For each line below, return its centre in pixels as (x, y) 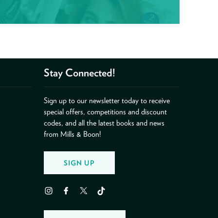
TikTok (102, 196)
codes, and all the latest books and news (104, 123)
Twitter (86, 196)
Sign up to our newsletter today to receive (107, 101)
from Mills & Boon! (73, 134)
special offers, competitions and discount (106, 112)
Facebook (72, 196)
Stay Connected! (80, 73)
